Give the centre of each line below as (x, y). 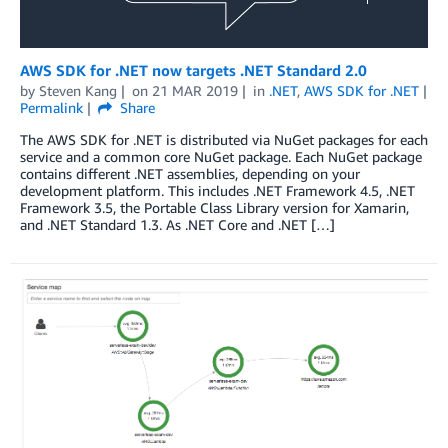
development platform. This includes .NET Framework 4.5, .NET (217, 190)
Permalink (51, 107)
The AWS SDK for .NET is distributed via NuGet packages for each (224, 139)
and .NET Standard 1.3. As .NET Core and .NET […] (177, 224)
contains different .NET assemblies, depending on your (190, 173)
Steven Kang (78, 90)
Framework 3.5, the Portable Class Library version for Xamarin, (214, 207)
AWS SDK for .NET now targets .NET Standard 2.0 (193, 69)
